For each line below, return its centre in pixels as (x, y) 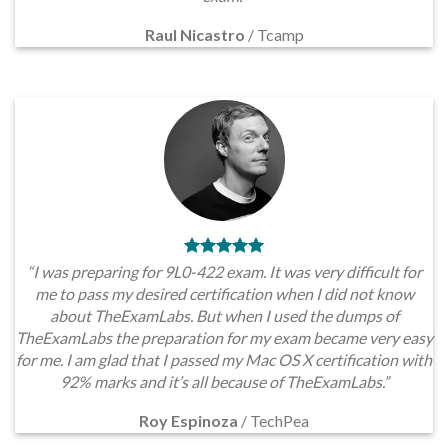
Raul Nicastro (196, 34)
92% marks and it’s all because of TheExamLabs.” (224, 381)
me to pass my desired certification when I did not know (224, 293)
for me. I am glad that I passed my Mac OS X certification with (224, 359)
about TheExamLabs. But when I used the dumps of (224, 315)
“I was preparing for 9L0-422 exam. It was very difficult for (224, 271)
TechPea (279, 420)
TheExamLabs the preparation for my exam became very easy (224, 337)
